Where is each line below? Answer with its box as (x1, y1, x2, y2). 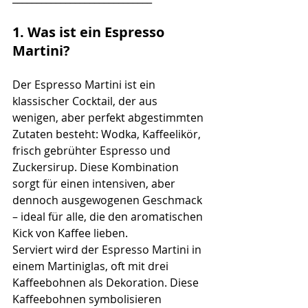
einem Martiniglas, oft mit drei (12, 258, 171, 274)
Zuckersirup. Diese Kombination (12, 159, 181, 175)
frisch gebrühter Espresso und (12, 142, 173, 158)
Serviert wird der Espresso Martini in (12, 241, 204, 257)
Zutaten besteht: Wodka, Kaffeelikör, (12, 126, 203, 142)
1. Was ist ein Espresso (12, 22, 168, 41)
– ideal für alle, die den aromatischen (12, 208, 206, 224)
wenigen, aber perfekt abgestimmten (12, 109, 206, 125)
